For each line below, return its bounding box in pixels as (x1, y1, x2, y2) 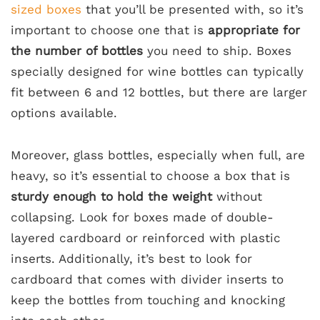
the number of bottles (11, 44, 143, 58)
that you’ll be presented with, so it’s (81, 2, 304, 16)
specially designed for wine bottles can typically (11, 64, 304, 79)
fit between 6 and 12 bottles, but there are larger (11, 85, 307, 99)
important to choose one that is (11, 23, 208, 37)
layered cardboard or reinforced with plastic (11, 231, 281, 245)
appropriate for (208, 23, 300, 37)
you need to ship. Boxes (143, 44, 291, 58)
